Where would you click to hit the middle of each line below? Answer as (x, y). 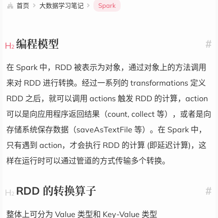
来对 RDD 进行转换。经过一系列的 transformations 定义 (106, 83)
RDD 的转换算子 (56, 191)
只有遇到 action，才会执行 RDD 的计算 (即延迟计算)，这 (106, 145)
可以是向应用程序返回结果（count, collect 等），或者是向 (109, 114)
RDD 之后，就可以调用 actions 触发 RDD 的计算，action (107, 98)
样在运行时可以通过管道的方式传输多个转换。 (88, 161)
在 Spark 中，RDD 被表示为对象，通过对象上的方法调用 (106, 67)
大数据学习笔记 (61, 5)
